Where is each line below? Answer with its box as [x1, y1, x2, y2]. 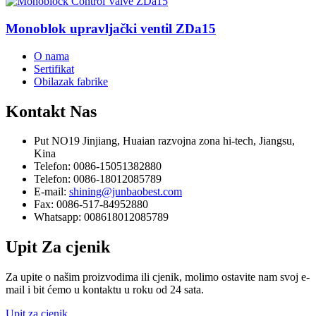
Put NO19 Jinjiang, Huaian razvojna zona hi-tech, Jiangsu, [34, 135, 295, 147]
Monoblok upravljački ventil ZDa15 [6, 20, 216, 36]
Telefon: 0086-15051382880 [34, 160, 162, 173]
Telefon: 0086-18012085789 [34, 173, 162, 186]
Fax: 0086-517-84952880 [34, 198, 148, 211]
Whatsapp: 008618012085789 [34, 211, 169, 224]
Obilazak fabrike [34, 75, 108, 87]
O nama [34, 49, 69, 62]
